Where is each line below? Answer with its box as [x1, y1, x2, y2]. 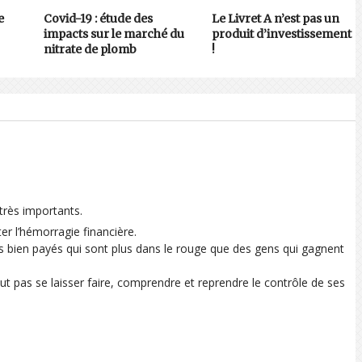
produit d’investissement [211, 26, 351, 41]
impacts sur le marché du [44, 26, 185, 41]
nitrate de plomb [44, 41, 137, 57]
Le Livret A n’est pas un [211, 11, 339, 26]
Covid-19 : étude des [44, 11, 154, 26]
